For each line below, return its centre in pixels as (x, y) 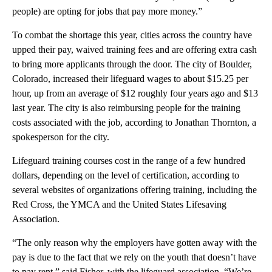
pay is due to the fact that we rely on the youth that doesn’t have (134, 257)
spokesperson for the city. (61, 137)
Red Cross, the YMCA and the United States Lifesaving (119, 204)
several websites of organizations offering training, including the (134, 189)
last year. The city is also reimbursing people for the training (126, 107)
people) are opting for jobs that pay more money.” (107, 11)
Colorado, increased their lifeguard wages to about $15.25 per (130, 78)
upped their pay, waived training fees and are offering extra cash (134, 49)
